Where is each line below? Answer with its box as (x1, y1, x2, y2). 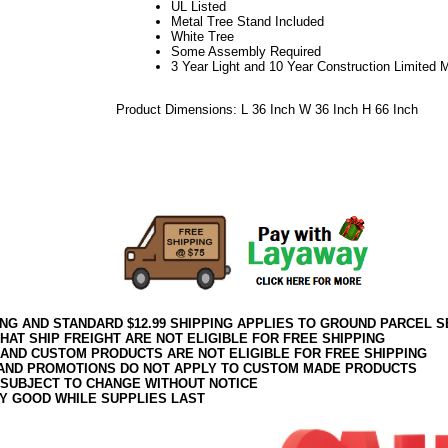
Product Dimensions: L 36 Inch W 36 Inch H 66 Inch (115, 101, 418, 117)
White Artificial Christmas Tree (115, 161, 292, 177)
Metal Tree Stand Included (170, 13, 324, 29)
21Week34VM (115, 131, 197, 147)
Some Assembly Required (170, 43, 321, 59)
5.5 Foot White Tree (115, 176, 231, 192)
